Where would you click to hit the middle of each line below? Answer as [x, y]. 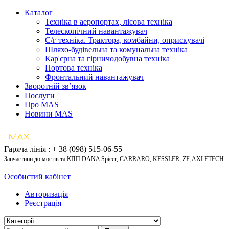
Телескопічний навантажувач [96, 31]
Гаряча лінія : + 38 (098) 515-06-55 [63, 149]
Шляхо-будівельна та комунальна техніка [116, 49]
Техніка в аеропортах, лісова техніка [109, 22]
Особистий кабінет [37, 177]
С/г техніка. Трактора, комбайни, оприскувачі [125, 40]
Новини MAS [49, 114]
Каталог [39, 13]
